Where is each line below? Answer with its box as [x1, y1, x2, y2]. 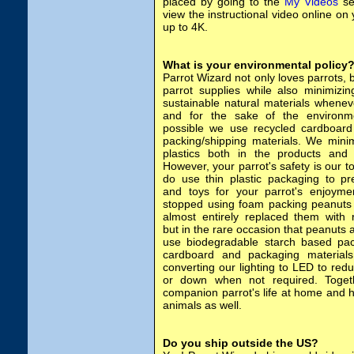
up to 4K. [163, 21, 208, 33]
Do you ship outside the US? [163, 337, 318, 349]
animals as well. [163, 299, 242, 311]
